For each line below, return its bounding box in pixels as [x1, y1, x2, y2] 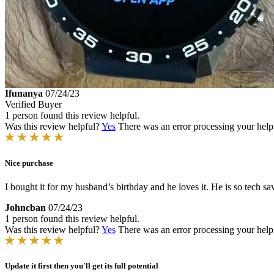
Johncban [5, 202, 46, 213]
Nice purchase [5, 158, 53, 168]
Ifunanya [5, 88, 43, 99]
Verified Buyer [5, 99, 62, 110]
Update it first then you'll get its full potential [5, 261, 158, 270]
